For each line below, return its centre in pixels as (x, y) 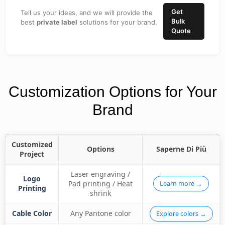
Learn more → (181, 184)
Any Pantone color (100, 213)
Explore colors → (181, 214)
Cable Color (32, 213)
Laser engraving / (100, 174)
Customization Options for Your (113, 92)
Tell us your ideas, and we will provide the (87, 13)
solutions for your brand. (117, 22)
